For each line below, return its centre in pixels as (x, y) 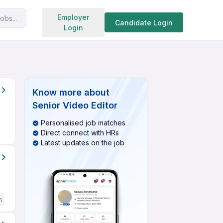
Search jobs (100, 16)
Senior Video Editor (75, 105)
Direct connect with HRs (80, 133)
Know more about (71, 92)
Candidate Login (144, 22)
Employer (73, 17)
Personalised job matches (83, 123)
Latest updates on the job (83, 143)
